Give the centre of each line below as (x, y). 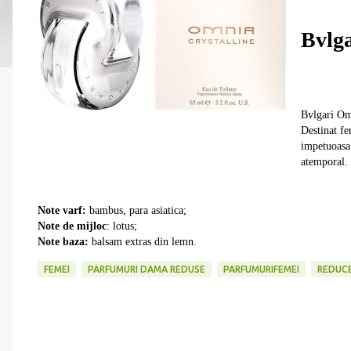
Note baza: (63, 242)
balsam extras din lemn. (143, 242)
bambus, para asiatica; (138, 210)
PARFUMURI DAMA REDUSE (147, 269)
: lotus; (122, 226)
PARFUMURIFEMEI (261, 269)
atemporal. (324, 162)
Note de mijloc (72, 226)
